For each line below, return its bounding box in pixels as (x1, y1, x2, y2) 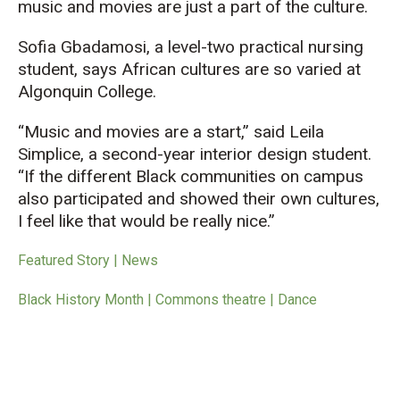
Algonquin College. (18, 81, 156, 103)
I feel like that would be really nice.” (18, 211, 275, 232)
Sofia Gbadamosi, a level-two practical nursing (18, 37, 363, 58)
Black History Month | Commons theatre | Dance (18, 291, 317, 309)
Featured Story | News (18, 252, 158, 270)
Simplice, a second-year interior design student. (18, 144, 371, 165)
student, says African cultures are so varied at (18, 59, 361, 80)
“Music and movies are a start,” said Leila (18, 121, 324, 143)
